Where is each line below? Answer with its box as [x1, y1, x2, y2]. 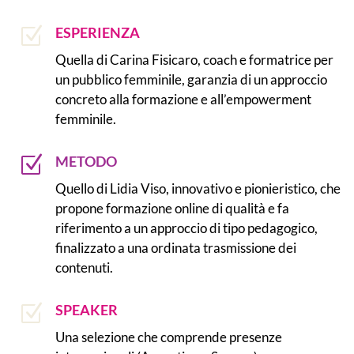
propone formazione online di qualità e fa [55, 199, 289, 217]
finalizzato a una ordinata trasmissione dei [55, 239, 296, 256]
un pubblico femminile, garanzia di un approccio [55, 70, 327, 88]
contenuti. [55, 258, 113, 276]
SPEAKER [55, 300, 118, 318]
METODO [55, 152, 117, 170]
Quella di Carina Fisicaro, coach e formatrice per [55, 51, 333, 68]
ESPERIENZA [55, 23, 140, 41]
